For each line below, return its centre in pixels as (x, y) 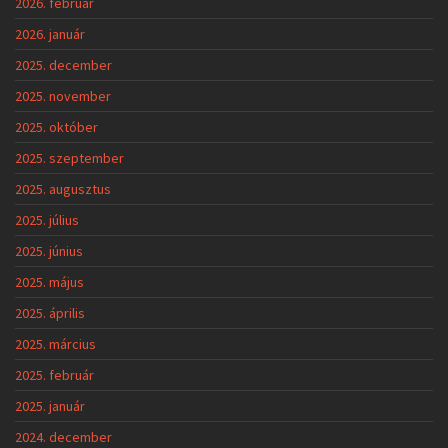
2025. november (63, 95)
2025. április (50, 312)
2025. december (63, 64)
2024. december (63, 436)
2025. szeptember (69, 157)
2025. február (54, 374)
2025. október (56, 126)
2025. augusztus (63, 188)
